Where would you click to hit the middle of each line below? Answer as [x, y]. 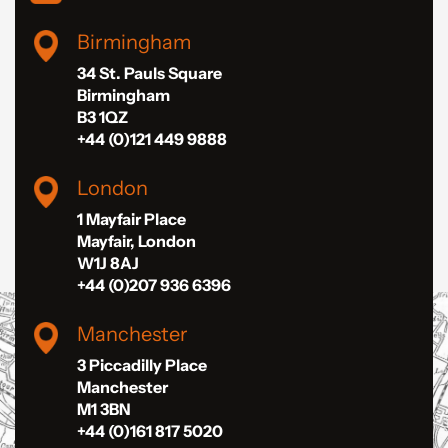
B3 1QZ [102, 117]
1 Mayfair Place [131, 219]
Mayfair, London [136, 241]
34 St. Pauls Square [149, 73]
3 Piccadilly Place [142, 365]
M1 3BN [104, 409]
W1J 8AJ [108, 263]
